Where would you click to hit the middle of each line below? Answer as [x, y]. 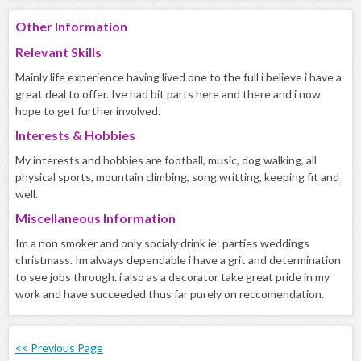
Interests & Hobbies [75, 135]
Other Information [71, 27]
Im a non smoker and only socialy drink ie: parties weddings [162, 243]
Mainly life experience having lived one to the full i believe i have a [178, 77]
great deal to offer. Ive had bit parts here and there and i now [168, 94]
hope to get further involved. [88, 111]
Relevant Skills [58, 52]
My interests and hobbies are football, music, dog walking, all [166, 160]
